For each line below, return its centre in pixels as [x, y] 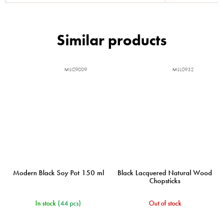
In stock [46, 203]
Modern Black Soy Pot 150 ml [58, 173]
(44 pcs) [69, 203]
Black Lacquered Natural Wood [165, 173]
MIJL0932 [183, 69]
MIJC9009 [76, 69]
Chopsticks [165, 181]
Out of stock [165, 203]
